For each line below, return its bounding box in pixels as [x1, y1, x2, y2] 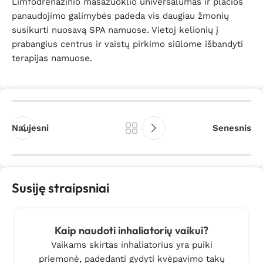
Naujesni [12, 123, 49, 133]
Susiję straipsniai [12, 180, 109, 196]
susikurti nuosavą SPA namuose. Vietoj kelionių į [12, 25, 218, 35]
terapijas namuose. [12, 53, 92, 63]
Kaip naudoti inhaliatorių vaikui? [55, 224, 208, 237]
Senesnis [212, 123, 251, 133]
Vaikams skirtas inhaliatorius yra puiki [50, 240, 213, 250]
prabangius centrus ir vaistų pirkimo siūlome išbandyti [12, 39, 243, 49]
